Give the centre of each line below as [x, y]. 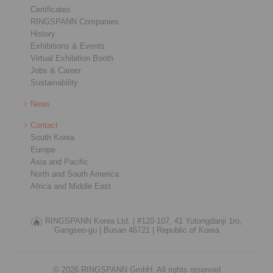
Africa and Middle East [71, 186]
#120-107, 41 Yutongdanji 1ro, [190, 221]
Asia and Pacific [59, 162]
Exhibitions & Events [68, 46]
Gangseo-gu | [77, 230]
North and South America [75, 174]
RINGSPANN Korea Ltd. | [90, 221]
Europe [43, 150]
